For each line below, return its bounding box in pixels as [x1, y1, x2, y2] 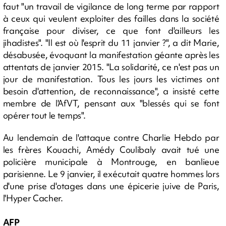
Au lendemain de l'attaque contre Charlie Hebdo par [3, 132, 219, 143]
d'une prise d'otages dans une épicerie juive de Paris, [3, 180, 219, 192]
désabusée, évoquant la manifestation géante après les [3, 49, 219, 61]
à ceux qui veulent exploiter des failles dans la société [3, 13, 219, 24]
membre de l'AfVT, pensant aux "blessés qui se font [3, 97, 219, 109]
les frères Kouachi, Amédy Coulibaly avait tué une [3, 144, 219, 155]
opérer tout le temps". [3, 109, 86, 121]
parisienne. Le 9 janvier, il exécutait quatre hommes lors [3, 168, 219, 180]
